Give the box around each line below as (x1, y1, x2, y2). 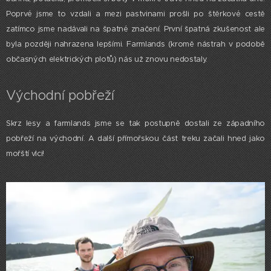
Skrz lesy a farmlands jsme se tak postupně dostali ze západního (6, 119, 265, 129)
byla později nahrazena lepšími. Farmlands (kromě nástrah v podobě (6, 39, 265, 50)
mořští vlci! (6, 149, 45, 159)
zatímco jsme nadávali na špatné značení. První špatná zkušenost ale (6, 24, 265, 34)
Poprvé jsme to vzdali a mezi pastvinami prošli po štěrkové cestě (6, 9, 265, 19)
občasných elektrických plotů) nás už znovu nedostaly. (6, 54, 208, 65)
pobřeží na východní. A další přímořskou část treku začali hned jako (6, 134, 265, 144)
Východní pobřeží (6, 87, 114, 104)
